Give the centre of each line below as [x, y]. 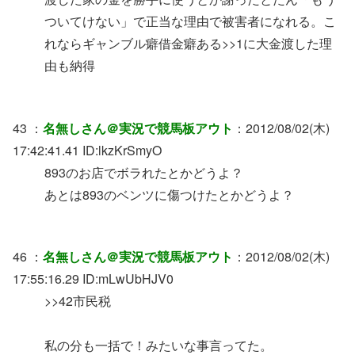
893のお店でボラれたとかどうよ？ [144, 172]
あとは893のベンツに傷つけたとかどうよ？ [169, 194]
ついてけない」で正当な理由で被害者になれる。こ [190, 21]
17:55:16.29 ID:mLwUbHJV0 [93, 279]
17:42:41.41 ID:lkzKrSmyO [87, 150]
